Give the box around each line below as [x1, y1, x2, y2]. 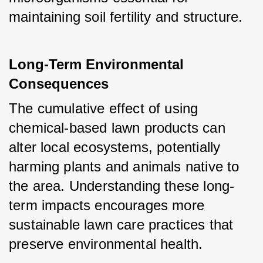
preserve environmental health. [9, 236, 203, 252]
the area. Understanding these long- [9, 178, 235, 194]
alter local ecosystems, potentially [9, 139, 221, 156]
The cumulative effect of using [9, 100, 198, 117]
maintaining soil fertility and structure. [9, 9, 243, 25]
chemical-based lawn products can [9, 120, 225, 136]
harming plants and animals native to [9, 159, 240, 175]
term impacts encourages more [9, 197, 205, 214]
